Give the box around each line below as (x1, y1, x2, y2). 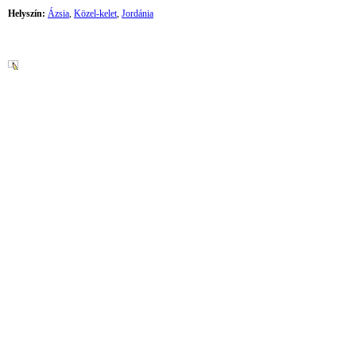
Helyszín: (8, 8, 45, 19)
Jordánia (122, 8, 153, 19)
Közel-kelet (74, 8, 117, 19)
